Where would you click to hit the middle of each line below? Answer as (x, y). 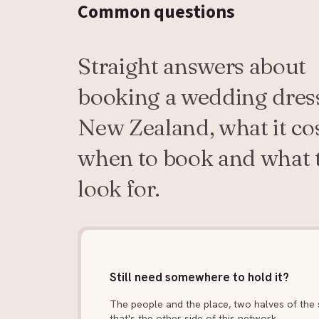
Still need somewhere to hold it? (200, 277)
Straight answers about (192, 66)
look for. (119, 188)
